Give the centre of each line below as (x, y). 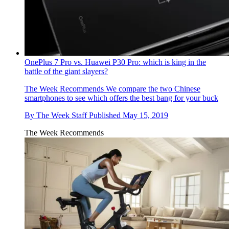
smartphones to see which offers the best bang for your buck (121, 98)
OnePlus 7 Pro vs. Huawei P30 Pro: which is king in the (115, 62)
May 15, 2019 (145, 116)
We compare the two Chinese (152, 89)
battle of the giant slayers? (66, 72)
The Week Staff (62, 116)
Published (106, 116)
